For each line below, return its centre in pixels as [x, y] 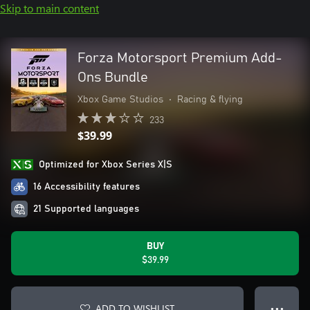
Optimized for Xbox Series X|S [106, 165]
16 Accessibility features [86, 187]
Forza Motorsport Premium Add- [180, 58]
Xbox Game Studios [120, 100]
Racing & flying [210, 100]
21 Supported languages [86, 209]
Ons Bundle [113, 77]
